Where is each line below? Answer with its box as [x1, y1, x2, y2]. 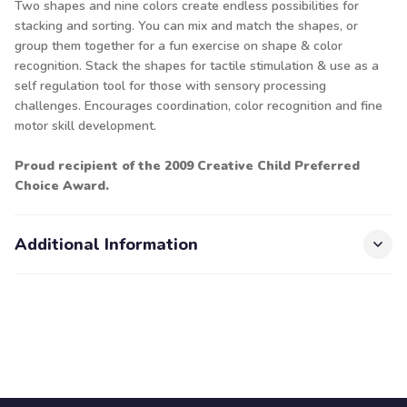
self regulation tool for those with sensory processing [15, 77, 326, 94]
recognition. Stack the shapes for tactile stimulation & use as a [15, 57, 379, 74]
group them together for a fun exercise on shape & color [15, 37, 342, 55]
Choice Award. [15, 177, 109, 194]
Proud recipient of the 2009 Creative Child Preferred [15, 157, 360, 174]
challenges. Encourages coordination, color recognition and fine [15, 97, 382, 114]
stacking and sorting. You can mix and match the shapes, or [15, 17, 358, 35]
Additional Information [15, 233, 198, 255]
